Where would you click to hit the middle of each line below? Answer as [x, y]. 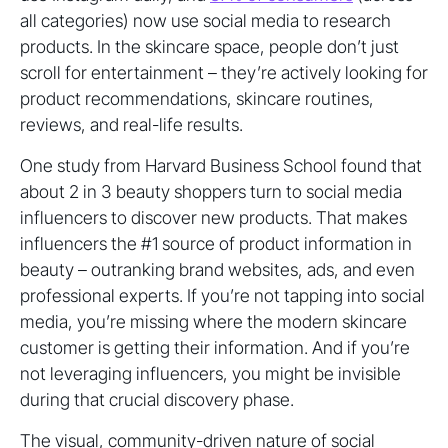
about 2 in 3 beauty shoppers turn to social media [211, 191]
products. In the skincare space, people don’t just [209, 46]
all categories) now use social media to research [205, 20]
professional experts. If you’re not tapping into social [222, 295]
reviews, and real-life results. [131, 124]
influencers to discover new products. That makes [213, 217]
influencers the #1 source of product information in [216, 243]
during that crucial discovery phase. [157, 399]
